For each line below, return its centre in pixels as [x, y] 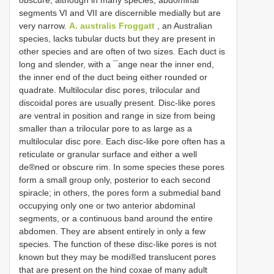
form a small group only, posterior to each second [115, 180]
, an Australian [183, 25]
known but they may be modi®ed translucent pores [117, 257]
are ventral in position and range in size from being [117, 115]
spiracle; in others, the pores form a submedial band [120, 192]
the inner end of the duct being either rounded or [113, 77]
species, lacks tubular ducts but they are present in [117, 38]
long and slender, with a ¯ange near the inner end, [117, 64]
